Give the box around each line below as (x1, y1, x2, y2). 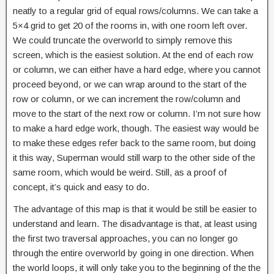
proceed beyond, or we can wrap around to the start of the (13, 79, 246, 89)
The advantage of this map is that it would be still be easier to (13, 204, 257, 214)
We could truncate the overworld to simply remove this (13, 35, 232, 45)
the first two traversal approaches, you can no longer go (13, 233, 238, 243)
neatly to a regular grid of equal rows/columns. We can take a (13, 6, 258, 16)
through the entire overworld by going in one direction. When (13, 248, 254, 258)
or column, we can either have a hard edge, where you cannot (13, 64, 261, 75)
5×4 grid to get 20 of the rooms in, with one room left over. (13, 20, 247, 31)
